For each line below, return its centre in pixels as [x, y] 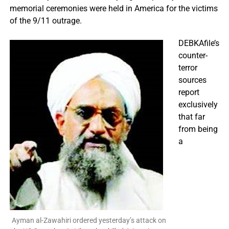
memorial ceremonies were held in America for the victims [113, 8]
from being [198, 129]
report [189, 92]
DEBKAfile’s [199, 43]
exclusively [198, 105]
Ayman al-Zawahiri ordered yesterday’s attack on [89, 220]
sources [192, 80]
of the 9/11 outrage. [45, 21]
